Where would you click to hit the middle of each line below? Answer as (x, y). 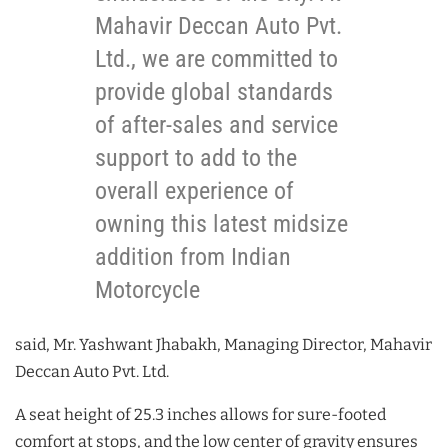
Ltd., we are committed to (216, 58)
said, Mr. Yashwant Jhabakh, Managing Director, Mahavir (223, 344)
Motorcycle (147, 289)
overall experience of (194, 190)
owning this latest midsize (221, 223)
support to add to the (196, 157)
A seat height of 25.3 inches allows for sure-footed (200, 414)
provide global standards (214, 91)
